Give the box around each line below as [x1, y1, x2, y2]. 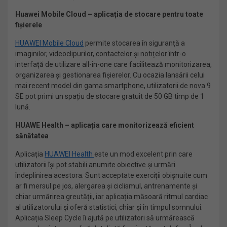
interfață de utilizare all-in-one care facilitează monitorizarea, [15, 60, 212, 68]
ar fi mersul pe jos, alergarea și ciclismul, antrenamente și [15, 182, 197, 190]
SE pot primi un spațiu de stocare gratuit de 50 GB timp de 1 [15, 92, 204, 100]
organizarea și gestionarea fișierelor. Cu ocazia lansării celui [15, 71, 205, 79]
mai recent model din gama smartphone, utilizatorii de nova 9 [15, 82, 211, 90]
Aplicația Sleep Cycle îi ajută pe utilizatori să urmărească [15, 214, 195, 222]
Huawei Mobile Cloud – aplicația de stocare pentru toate [15, 10, 203, 18]
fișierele [15, 21, 42, 29]
